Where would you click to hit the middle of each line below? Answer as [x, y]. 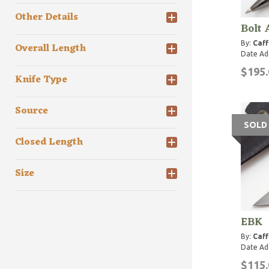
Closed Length [49, 143]
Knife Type [41, 80]
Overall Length [50, 49]
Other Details [47, 18]
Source [32, 111]
